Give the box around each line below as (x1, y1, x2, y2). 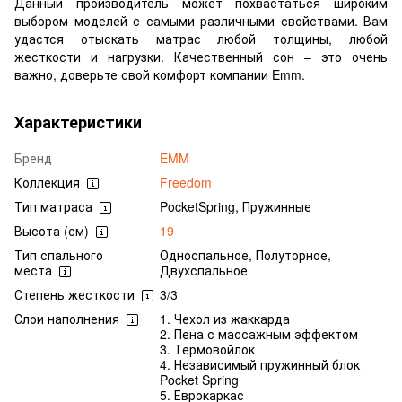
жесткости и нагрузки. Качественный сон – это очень (14, 47, 388, 66)
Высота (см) (14, 221, 89, 240)
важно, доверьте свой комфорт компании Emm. (14, 65, 305, 83)
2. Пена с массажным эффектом (160, 324, 358, 343)
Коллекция (14, 172, 80, 191)
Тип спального (14, 245, 103, 264)
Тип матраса (14, 197, 92, 215)
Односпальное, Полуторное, (160, 245, 331, 264)
